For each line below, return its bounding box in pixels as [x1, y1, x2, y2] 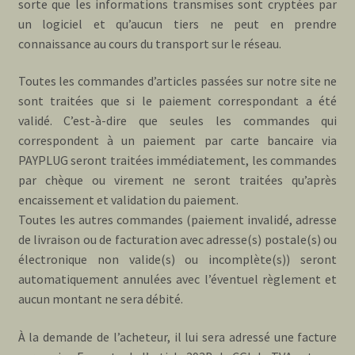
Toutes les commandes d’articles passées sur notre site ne [17, 73, 338, 90]
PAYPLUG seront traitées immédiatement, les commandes [17, 152, 338, 169]
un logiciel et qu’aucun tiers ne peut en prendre [17, 15, 338, 32]
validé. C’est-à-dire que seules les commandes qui [17, 113, 338, 129]
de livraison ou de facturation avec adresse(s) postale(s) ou [17, 231, 338, 248]
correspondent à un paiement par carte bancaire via [17, 132, 338, 149]
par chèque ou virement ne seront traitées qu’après [17, 172, 338, 189]
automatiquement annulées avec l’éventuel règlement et [17, 271, 338, 288]
